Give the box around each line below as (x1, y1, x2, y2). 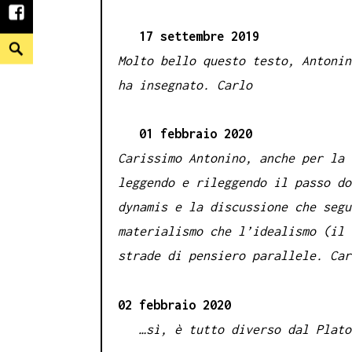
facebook (16, 12, 73, 26)
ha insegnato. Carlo (118, 77, 252, 92)
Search (3, 37, 46, 52)
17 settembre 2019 (118, 28, 259, 43)
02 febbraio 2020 (118, 297, 231, 312)
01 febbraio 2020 (118, 126, 252, 141)
